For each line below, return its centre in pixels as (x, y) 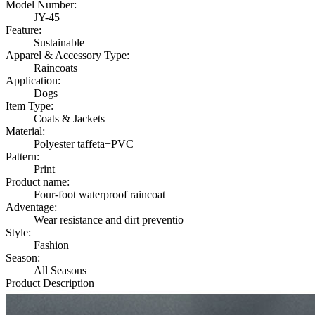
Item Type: (30, 105)
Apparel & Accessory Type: (67, 55)
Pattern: (22, 156)
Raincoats (56, 67)
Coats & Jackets (69, 118)
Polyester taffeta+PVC (84, 143)
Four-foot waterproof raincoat (99, 194)
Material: (25, 131)
